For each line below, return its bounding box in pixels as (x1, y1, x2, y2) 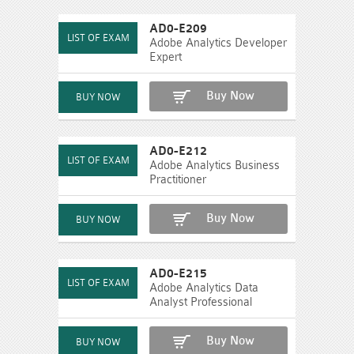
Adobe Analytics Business (149, 158, 280, 172)
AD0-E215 (149, 266, 207, 281)
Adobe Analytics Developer (149, 36, 287, 50)
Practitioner (149, 172, 206, 186)
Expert (149, 50, 182, 64)
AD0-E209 (149, 21, 207, 36)
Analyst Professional (149, 295, 252, 309)
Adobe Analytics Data (149, 281, 258, 295)
